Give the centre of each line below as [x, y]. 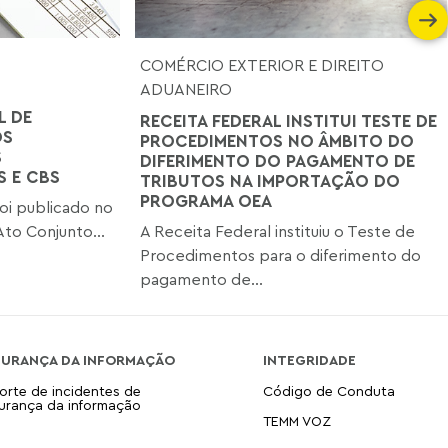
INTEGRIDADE [309, 359]
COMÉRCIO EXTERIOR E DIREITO [262, 64]
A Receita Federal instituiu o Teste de [278, 230]
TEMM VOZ [296, 420]
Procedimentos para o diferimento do [281, 254]
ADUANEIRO [186, 88]
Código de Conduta [328, 390]
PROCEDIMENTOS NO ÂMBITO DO [277, 140]
